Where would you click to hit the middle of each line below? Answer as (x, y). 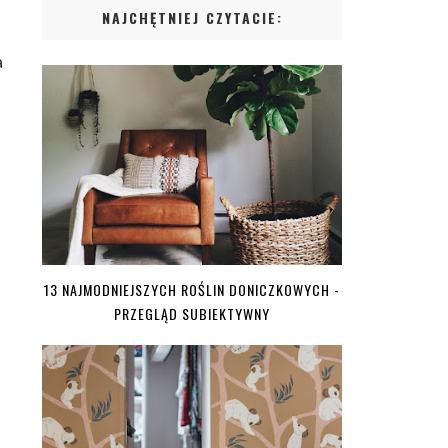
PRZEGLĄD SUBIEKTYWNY (192, 314)
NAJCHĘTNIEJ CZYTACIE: (192, 18)
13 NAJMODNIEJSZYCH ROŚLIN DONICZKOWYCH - (192, 290)
